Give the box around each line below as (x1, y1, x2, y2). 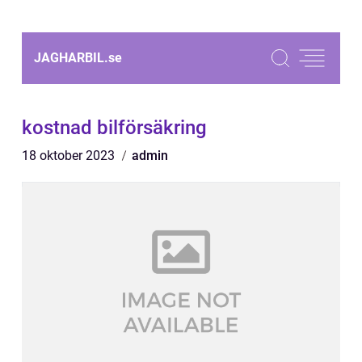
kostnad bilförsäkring (22, 116, 207, 139)
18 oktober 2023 (22, 148, 118, 163)
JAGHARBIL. (34, 50, 108, 65)
